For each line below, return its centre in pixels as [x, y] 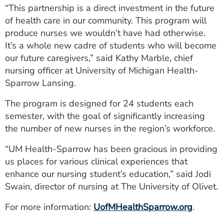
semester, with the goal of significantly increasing [105, 116]
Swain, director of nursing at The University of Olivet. [111, 186]
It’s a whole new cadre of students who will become [111, 45]
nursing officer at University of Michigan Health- [102, 70]
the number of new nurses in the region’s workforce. [110, 128]
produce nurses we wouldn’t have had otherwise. [105, 33]
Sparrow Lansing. [40, 83]
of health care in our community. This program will [106, 20]
